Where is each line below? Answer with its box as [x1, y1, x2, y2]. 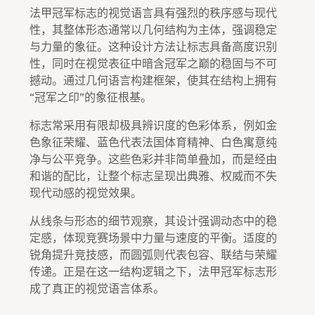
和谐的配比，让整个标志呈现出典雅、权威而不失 [30, 169, 277, 183]
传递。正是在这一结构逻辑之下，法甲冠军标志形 [30, 264, 277, 278]
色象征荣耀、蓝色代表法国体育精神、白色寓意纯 [30, 135, 277, 149]
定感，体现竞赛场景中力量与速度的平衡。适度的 [30, 231, 277, 245]
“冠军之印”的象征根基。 [30, 90, 152, 104]
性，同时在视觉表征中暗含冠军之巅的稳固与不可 [30, 56, 277, 70]
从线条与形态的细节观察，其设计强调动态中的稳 [30, 214, 277, 228]
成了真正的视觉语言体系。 [30, 281, 165, 295]
